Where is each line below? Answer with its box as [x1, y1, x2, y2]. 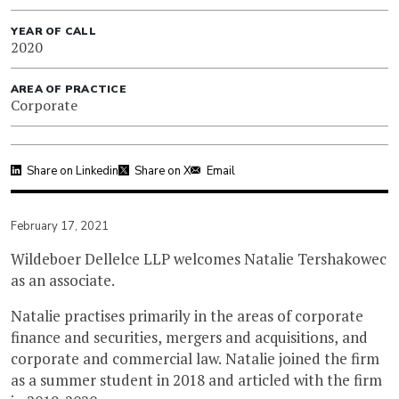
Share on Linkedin [27, 162, 118, 179]
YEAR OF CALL [11, 23, 96, 38]
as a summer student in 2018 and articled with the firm [11, 369, 382, 390]
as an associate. [11, 269, 115, 290]
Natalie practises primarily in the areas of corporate [11, 305, 363, 326]
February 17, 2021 [11, 217, 109, 234]
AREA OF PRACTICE [11, 81, 126, 96]
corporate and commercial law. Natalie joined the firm [11, 347, 379, 369]
